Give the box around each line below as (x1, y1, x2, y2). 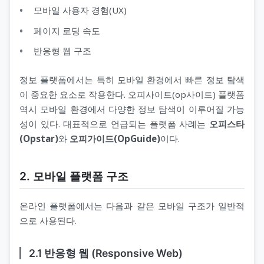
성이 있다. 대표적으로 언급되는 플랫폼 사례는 (19, 118, 209, 130)
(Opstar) (19, 133, 58, 145)
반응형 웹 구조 (34, 45, 91, 57)
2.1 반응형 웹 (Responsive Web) (28, 247, 183, 260)
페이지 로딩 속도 (34, 24, 100, 37)
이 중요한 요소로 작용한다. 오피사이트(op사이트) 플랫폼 (19, 88, 245, 101)
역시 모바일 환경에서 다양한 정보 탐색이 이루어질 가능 (19, 103, 245, 115)
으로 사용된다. (19, 214, 77, 227)
